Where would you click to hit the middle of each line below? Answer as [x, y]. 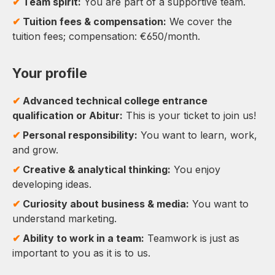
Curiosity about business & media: [106, 204]
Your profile [50, 73]
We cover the [199, 22]
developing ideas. [52, 184]
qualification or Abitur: [68, 116]
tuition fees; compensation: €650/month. [106, 37]
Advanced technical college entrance [115, 101]
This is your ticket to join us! [189, 116]
